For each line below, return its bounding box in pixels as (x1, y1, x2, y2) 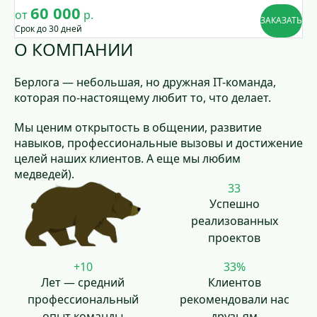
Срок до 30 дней (15, 22, 82, 35)
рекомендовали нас (179, 291, 289, 307)
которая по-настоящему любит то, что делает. (14, 89, 271, 105)
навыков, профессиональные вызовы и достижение (14, 134, 303, 151)
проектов (208, 229, 260, 246)
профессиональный (27, 291, 139, 307)
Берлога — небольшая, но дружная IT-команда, (14, 74, 276, 90)
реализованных (190, 212, 278, 229)
